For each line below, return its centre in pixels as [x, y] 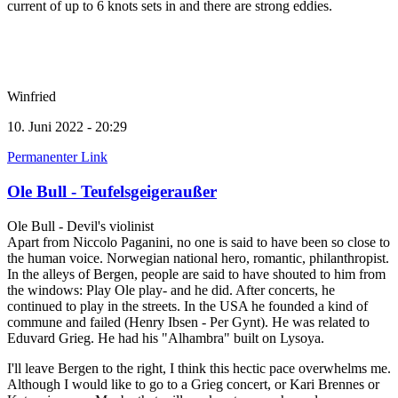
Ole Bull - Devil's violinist [80, 226]
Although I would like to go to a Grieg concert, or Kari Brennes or [193, 384]
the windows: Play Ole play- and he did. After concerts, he [171, 290]
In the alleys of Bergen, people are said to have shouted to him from [196, 274]
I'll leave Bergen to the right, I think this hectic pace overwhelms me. [199, 368]
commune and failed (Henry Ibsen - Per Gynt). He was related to [188, 322]
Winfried [32, 97]
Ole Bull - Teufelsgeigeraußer [112, 191]
